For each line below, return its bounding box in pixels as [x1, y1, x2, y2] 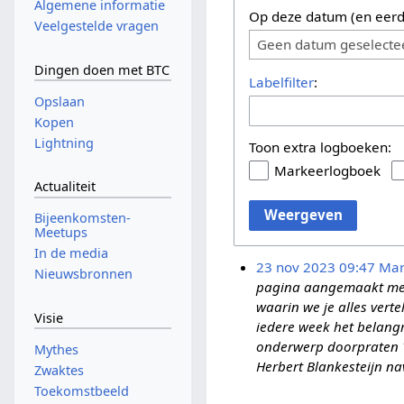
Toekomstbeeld [33, 381, 129, 399]
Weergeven [263, 206, 343, 225]
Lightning [33, 133, 94, 151]
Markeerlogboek [274, 161, 381, 179]
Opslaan [33, 92, 85, 110]
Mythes [33, 340, 78, 358]
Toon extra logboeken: [249, 137, 392, 156]
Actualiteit [33, 178, 96, 196]
